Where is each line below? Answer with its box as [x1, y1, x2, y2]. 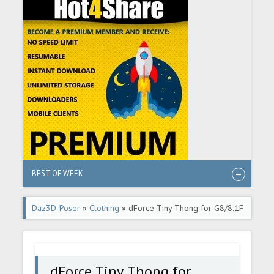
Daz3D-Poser [32, 202, 81, 213]
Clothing [89, 202, 120, 213]
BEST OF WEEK [32, 168, 84, 179]
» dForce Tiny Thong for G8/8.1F [119, 202, 244, 213]
